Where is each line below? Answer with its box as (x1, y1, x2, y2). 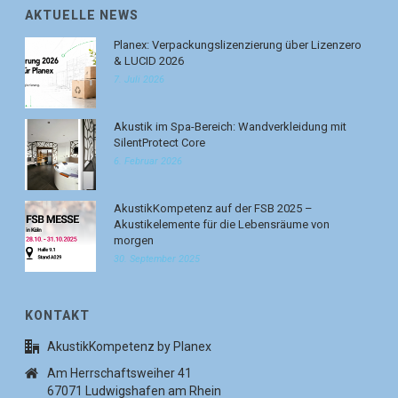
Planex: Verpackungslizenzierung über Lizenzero (114, 38, 362, 52)
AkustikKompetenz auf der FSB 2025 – (114, 202, 314, 216)
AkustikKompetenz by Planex (47, 339, 212, 354)
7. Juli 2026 (114, 74, 165, 86)
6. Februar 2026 (114, 155, 183, 168)
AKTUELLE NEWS (25, 8, 139, 23)
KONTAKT (25, 308, 91, 323)
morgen (114, 234, 155, 248)
